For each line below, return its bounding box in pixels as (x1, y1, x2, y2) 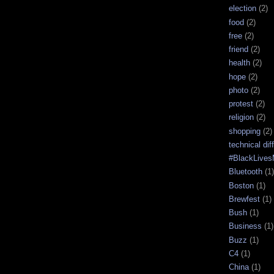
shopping (229, 126, 261, 136)
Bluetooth (229, 167, 262, 177)
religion (229, 113, 254, 122)
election (229, 4, 256, 13)
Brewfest (229, 194, 260, 204)
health (229, 58, 250, 68)
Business (229, 221, 262, 231)
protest (229, 99, 253, 109)
